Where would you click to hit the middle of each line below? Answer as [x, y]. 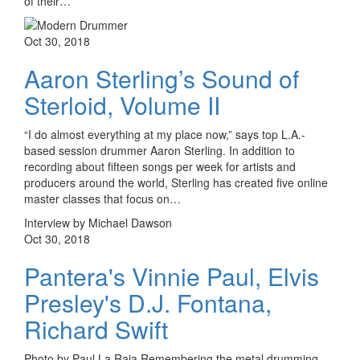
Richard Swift [96, 329]
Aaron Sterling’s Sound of [162, 78]
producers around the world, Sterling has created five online [176, 182]
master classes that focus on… [102, 198]
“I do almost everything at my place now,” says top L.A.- [165, 134]
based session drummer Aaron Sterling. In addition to [160, 150]
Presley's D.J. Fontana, [148, 302]
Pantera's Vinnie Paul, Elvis [172, 276]
